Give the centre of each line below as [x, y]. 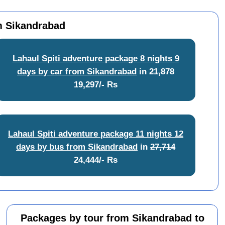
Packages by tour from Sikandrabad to [112, 218]
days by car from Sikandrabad [77, 71]
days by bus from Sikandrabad [77, 147]
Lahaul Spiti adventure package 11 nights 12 [96, 134]
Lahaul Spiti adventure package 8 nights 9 [96, 58]
